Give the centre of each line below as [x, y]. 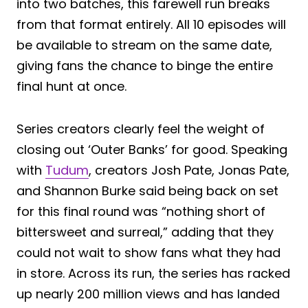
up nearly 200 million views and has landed [148, 294]
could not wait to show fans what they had [148, 252]
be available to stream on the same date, [144, 45]
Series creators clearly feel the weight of [141, 129]
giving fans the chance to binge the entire [145, 65]
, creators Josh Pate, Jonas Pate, [189, 170]
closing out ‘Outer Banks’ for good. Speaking [152, 149]
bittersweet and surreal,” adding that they [145, 232]
